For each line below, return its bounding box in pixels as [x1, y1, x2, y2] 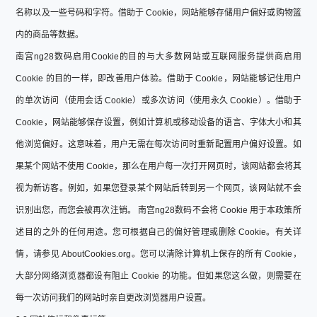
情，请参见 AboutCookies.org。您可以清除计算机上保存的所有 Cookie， [16, 248, 301, 259]
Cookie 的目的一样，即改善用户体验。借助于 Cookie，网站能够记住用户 [16, 73, 301, 83]
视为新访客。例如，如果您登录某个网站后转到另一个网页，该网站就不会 [16, 183, 301, 193]
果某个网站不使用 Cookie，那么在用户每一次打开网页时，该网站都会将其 [16, 161, 301, 171]
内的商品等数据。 [16, 29, 84, 40]
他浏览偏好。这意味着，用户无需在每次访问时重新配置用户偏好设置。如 [16, 139, 301, 149]
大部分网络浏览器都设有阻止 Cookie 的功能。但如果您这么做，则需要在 [16, 270, 301, 281]
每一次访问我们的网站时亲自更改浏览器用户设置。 [16, 292, 212, 303]
